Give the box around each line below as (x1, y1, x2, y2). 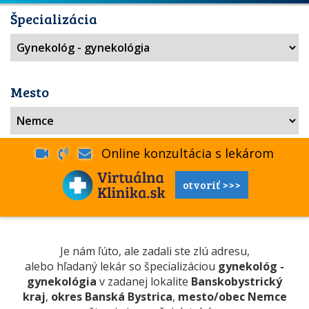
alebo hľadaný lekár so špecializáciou (25, 259, 218, 274)
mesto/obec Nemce (177, 289, 287, 304)
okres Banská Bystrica (50, 289, 172, 304)
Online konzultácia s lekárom (90, 145, 274, 161)
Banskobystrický (191, 274, 282, 289)
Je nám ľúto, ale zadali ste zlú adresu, (59, 243, 250, 259)
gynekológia (27, 274, 97, 289)
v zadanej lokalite (97, 274, 191, 289)
